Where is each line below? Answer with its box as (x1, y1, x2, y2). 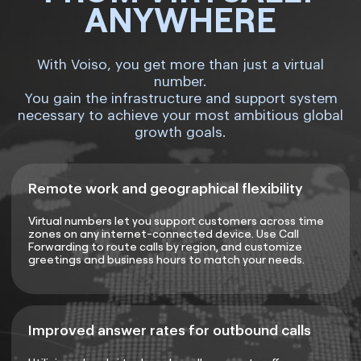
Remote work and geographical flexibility (28, 182, 303, 197)
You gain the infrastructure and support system (23, 92, 338, 106)
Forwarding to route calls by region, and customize (28, 239, 302, 255)
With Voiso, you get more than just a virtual (37, 58, 324, 73)
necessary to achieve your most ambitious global (18, 109, 343, 123)
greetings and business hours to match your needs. (28, 252, 305, 268)
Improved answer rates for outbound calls (28, 324, 311, 338)
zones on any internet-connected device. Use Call (28, 226, 299, 242)
